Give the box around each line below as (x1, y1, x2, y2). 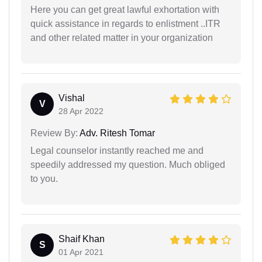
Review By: (30, 127, 78, 138)
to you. (30, 173, 58, 184)
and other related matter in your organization (30, 32, 213, 43)
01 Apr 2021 (58, 247, 104, 257)
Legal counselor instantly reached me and (30, 145, 204, 156)
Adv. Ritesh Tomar (78, 127, 155, 138)
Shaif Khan (58, 233, 105, 244)
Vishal (58, 92, 85, 103)
